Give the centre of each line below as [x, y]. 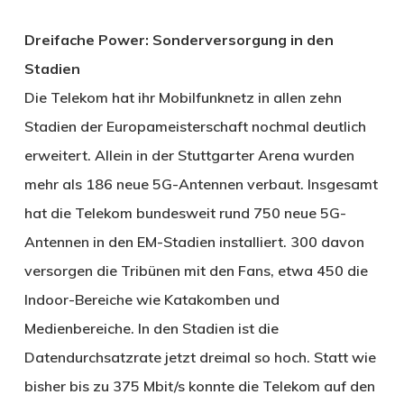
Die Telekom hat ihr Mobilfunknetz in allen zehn [183, 97]
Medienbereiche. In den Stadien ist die [151, 328]
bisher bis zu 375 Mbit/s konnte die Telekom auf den [199, 386]
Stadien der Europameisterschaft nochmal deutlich [195, 126]
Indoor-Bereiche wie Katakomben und [151, 299]
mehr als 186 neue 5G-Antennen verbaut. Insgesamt [201, 184]
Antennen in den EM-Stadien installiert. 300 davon [194, 241]
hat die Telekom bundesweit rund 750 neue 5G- [185, 212]
